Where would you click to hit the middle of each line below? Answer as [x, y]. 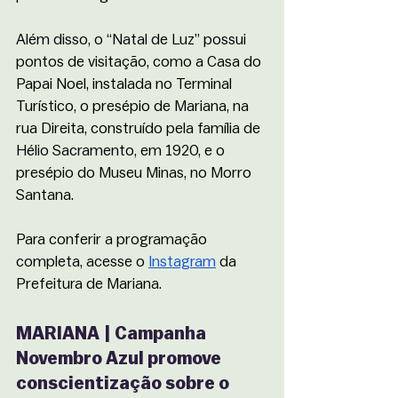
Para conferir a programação [113, 239]
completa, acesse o [82, 262]
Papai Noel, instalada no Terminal [126, 84]
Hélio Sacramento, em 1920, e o [122, 151]
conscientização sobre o [124, 384]
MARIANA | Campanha [113, 334]
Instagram [182, 262]
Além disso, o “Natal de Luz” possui [133, 40]
